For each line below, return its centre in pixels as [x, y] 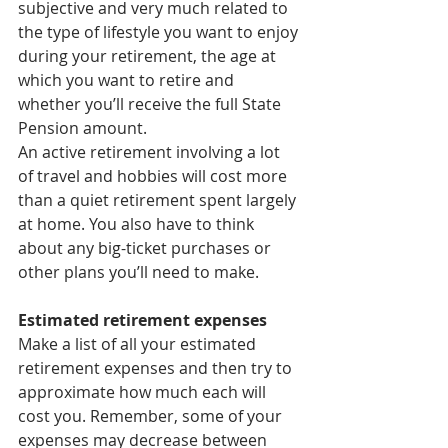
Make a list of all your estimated [139, 344]
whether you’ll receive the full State [151, 104]
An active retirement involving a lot [151, 152]
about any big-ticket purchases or [146, 248]
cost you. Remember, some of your [152, 416]
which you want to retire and [128, 80]
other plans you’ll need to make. [138, 272]
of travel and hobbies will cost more [154, 176]
